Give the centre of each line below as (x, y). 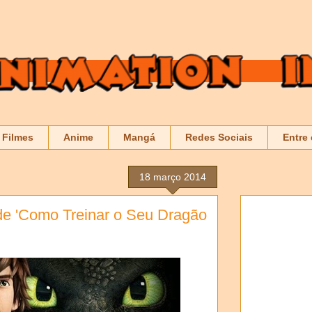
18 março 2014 (173, 177)
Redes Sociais (219, 138)
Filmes (18, 138)
